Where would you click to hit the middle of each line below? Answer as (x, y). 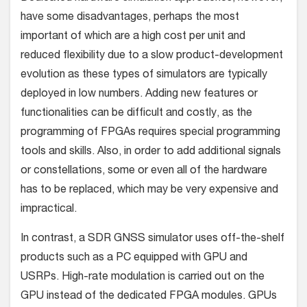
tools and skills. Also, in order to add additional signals (151, 152)
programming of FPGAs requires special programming (150, 133)
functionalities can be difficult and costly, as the (136, 114)
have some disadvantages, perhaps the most (130, 18)
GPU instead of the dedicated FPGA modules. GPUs (149, 297)
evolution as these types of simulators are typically (144, 76)
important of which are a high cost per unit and (133, 37)
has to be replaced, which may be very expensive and (149, 191)
